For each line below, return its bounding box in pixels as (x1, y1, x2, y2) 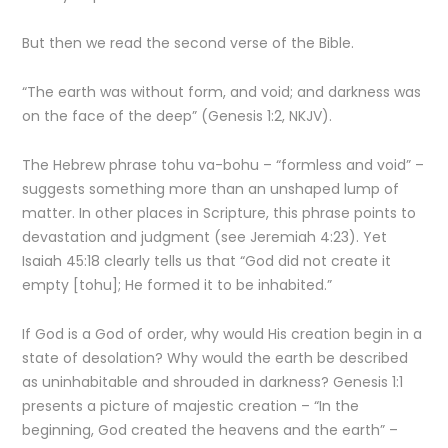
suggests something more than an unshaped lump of (22, 179, 400, 199)
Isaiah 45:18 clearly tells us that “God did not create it (22, 251, 392, 271)
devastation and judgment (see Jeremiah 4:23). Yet (22, 227, 388, 247)
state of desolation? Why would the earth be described (22, 348, 409, 368)
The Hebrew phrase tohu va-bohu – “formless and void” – (22, 155, 425, 175)
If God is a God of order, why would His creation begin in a (22, 324, 423, 344)
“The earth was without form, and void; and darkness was (22, 82, 422, 102)
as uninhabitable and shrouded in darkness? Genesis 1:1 (22, 372, 404, 392)
